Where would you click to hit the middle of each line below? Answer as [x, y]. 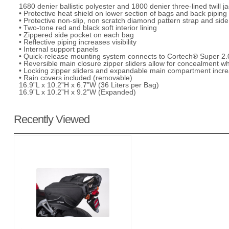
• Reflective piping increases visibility [78, 42]
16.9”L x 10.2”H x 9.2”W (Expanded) [77, 92]
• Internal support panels [59, 49]
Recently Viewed [52, 119]
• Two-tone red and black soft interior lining [88, 27]
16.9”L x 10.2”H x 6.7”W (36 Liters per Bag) [89, 85]
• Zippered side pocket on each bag [76, 35]
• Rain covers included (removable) [76, 77]
